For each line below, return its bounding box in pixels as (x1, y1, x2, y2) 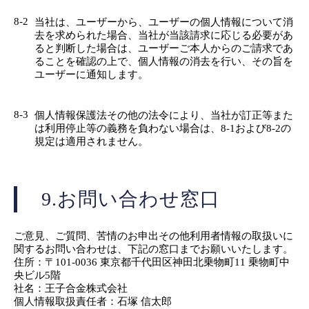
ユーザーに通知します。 (34, 68, 148, 80)
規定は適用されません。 (34, 135, 148, 147)
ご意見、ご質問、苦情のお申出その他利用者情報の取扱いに (14, 230, 293, 241)
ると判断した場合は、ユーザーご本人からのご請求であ (34, 42, 293, 54)
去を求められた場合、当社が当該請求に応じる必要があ (34, 29, 293, 41)
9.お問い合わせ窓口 (41, 188, 220, 210)
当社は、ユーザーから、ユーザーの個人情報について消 (34, 16, 293, 28)
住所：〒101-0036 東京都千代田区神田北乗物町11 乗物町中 (14, 256, 290, 268)
